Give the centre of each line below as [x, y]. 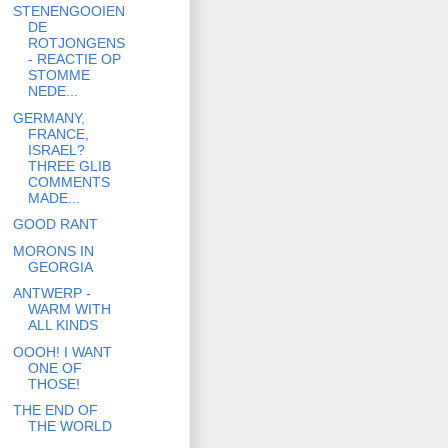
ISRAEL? [56, 149]
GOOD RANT [55, 224]
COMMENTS [68, 181]
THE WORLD [69, 426]
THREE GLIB [69, 165]
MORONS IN [53, 250]
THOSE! [53, 383]
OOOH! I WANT [62, 351]
